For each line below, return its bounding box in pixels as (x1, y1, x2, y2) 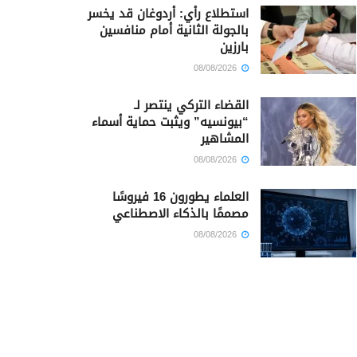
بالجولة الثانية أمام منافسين (100, 18, 249, 41)
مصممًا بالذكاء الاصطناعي (112, 202, 249, 225)
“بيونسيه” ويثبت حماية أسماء (92, 110, 249, 133)
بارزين (220, 35, 249, 58)
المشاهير (201, 127, 249, 150)
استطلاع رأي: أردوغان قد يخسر (88, 2, 249, 25)
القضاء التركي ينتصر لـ (134, 93, 249, 116)
